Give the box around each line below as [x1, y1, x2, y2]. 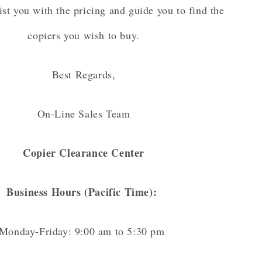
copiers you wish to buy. [27, 28, 140, 43]
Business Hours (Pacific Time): [6, 184, 161, 200]
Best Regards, [51, 67, 116, 82]
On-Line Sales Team [37, 106, 130, 121]
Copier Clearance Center [23, 145, 144, 161]
